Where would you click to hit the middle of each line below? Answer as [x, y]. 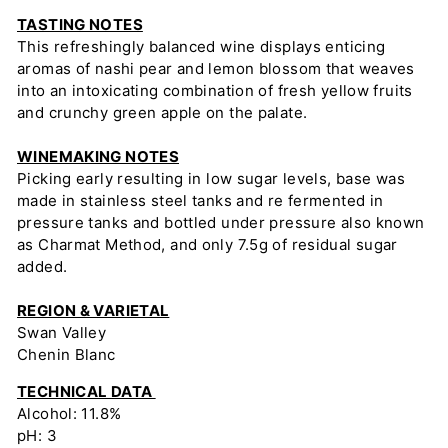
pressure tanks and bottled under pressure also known [221, 222]
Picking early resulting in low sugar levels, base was [211, 178]
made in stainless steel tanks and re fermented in [200, 200]
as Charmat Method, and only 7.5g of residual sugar [207, 244]
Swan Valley [62, 332]
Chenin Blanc [68, 354]
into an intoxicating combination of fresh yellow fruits [215, 90]
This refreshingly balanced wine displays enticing [201, 46]
